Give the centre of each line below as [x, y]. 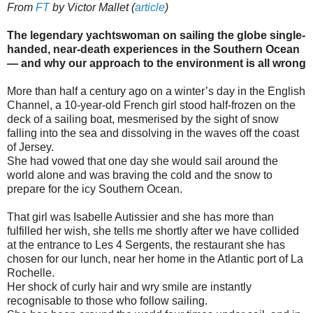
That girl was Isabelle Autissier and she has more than [140, 217]
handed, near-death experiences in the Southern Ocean [153, 49]
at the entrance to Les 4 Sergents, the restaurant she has [146, 245]
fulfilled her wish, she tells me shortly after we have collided [153, 231]
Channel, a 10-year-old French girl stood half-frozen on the [151, 105]
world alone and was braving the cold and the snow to [140, 175]
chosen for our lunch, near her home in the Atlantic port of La [155, 259]
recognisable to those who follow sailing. [107, 300]
